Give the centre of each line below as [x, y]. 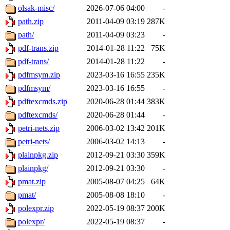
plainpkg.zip [38, 155]
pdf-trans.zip [38, 48]
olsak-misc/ [36, 8]
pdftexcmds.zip [43, 102]
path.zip [31, 22]
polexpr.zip [36, 208]
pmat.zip [32, 182]
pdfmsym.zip [39, 75]
